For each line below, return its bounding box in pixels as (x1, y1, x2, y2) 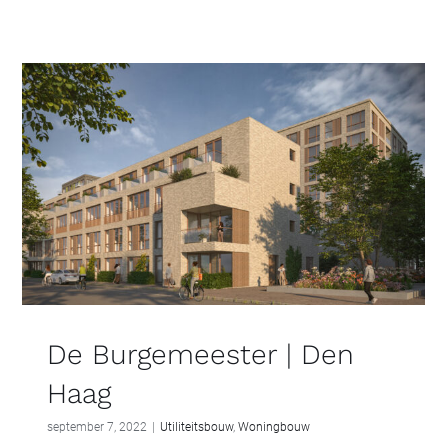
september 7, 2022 (47, 419, 147, 434)
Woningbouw (238, 419, 310, 434)
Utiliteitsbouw (160, 419, 233, 434)
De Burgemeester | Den (47, 337, 354, 371)
